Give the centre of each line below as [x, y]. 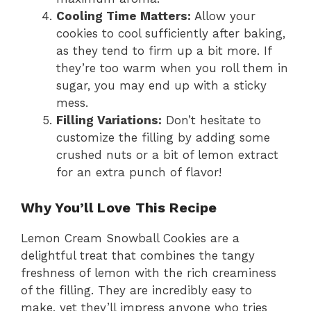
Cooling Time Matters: [124, 16]
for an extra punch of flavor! [139, 173]
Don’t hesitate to [211, 120]
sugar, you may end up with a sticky [161, 86]
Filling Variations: [109, 120]
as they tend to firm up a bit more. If [164, 51]
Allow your [223, 16]
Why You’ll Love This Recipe [119, 207]
